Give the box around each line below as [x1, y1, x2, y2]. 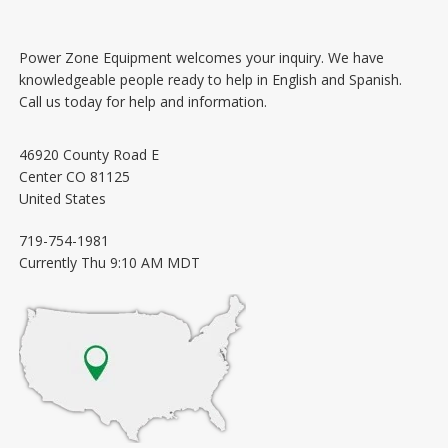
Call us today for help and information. [18, 92, 267, 112]
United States [18, 189, 106, 209]
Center [18, 167, 62, 187]
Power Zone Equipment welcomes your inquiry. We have [18, 48, 384, 68]
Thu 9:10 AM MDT [80, 253, 200, 273]
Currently [18, 253, 81, 273]
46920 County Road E [18, 145, 159, 165]
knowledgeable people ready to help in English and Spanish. [18, 70, 402, 90]
